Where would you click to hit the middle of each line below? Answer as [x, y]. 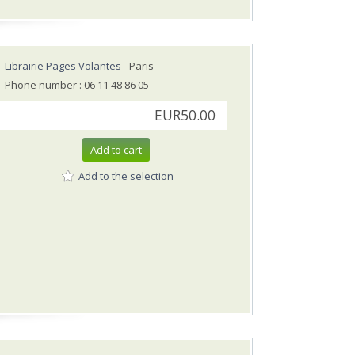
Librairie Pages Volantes [63, 66]
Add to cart [116, 150]
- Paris [137, 66]
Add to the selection [126, 176]
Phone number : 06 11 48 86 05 [77, 85]
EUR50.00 [185, 116]
